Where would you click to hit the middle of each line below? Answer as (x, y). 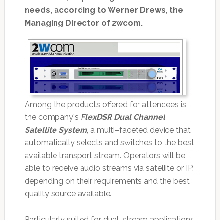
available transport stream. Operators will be (105, 156)
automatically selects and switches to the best (109, 143)
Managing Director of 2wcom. (83, 23)
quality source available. (68, 194)
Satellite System (55, 130)
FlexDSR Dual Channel (123, 117)
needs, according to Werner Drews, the (104, 10)
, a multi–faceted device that (138, 130)
